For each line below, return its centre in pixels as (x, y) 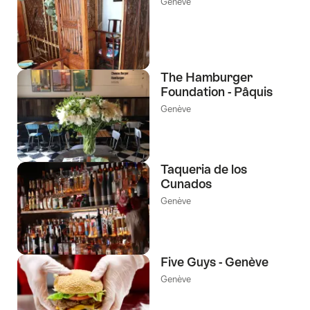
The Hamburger (207, 77)
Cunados (186, 184)
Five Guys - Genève (215, 262)
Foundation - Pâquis (217, 91)
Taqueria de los (204, 170)
